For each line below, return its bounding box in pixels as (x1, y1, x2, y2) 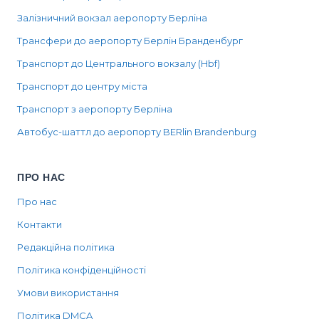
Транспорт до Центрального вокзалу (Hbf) (17, 57, 220, 69)
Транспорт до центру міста (17, 80, 147, 92)
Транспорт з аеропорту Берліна (17, 103, 172, 115)
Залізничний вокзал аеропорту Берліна (17, 11, 207, 23)
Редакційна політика (17, 241, 115, 253)
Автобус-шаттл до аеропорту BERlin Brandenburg (17, 125, 256, 137)
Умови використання (17, 286, 119, 298)
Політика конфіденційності (17, 263, 146, 276)
